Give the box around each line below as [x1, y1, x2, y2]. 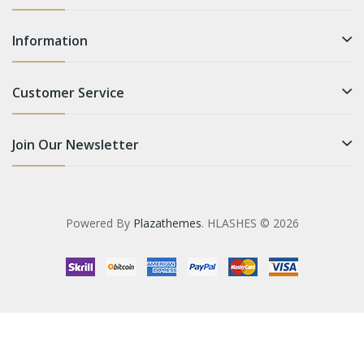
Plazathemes [132, 214, 201, 231]
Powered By [65, 214, 133, 231]
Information [12, 31, 88, 50]
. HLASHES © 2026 [201, 214, 299, 231]
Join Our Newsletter [12, 135, 139, 154]
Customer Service [12, 83, 124, 102]
